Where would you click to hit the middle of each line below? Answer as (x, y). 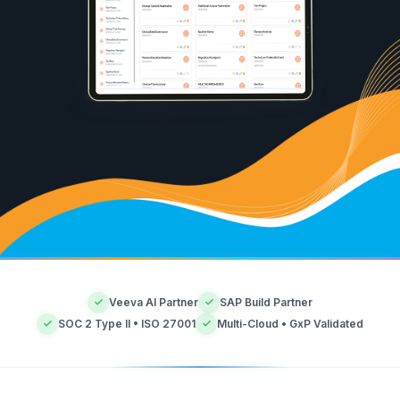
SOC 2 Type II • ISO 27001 (127, 324)
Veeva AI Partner (154, 303)
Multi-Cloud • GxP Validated (290, 324)
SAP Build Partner (266, 303)
